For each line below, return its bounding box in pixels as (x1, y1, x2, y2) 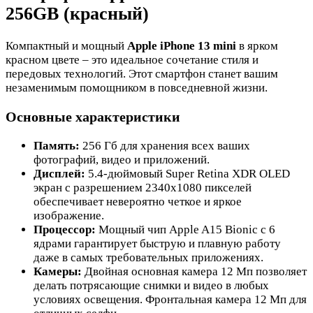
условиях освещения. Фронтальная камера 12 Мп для (34, 292, 307, 306)
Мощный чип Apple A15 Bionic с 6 (96, 222, 275, 236)
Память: (34, 138, 80, 152)
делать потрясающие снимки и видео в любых (34, 278, 269, 292)
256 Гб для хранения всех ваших (80, 138, 250, 152)
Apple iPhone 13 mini (127, 38, 236, 52)
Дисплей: (34, 166, 85, 180)
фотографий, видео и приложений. (34, 152, 210, 166)
